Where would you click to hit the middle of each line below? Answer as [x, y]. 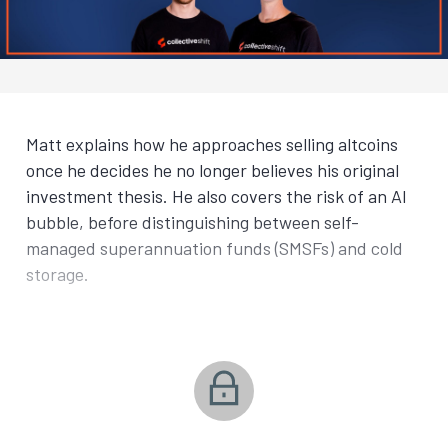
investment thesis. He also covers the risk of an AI [216, 196]
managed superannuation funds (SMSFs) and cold [214, 248]
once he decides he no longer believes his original [212, 170]
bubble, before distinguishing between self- [192, 222]
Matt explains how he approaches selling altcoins [212, 144]
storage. [57, 274]
